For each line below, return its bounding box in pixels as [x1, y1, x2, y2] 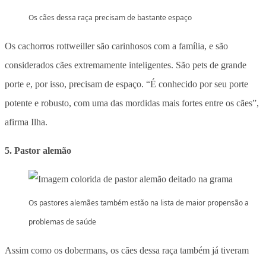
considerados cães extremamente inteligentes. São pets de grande [5, 59, 246, 70]
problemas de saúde [28, 216, 96, 227]
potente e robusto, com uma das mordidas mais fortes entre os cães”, [5, 97, 259, 108]
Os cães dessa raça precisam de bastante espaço [28, 12, 192, 23]
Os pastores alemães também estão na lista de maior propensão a [28, 197, 249, 208]
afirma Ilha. [5, 116, 47, 127]
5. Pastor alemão [5, 145, 71, 156]
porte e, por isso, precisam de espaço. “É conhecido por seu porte [5, 78, 248, 89]
